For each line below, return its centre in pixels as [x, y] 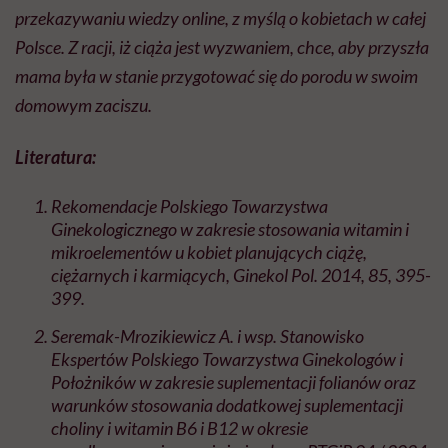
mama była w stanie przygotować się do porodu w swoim [216, 76]
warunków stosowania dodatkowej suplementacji [227, 405]
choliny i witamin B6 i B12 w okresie [179, 428]
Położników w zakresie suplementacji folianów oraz [233, 382]
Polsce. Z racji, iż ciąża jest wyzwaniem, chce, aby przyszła [222, 47]
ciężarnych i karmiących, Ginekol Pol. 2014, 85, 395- [241, 275]
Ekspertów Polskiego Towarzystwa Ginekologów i [227, 359]
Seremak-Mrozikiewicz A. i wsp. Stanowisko [207, 336]
